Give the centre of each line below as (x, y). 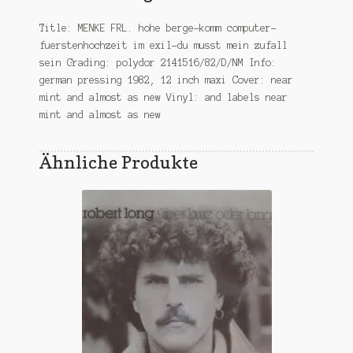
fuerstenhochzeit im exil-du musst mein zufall (163, 46)
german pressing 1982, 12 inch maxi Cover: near (166, 80)
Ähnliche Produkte (118, 162)
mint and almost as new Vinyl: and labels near (163, 98)
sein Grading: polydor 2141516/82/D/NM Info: (158, 63)
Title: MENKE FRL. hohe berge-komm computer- (158, 28)
